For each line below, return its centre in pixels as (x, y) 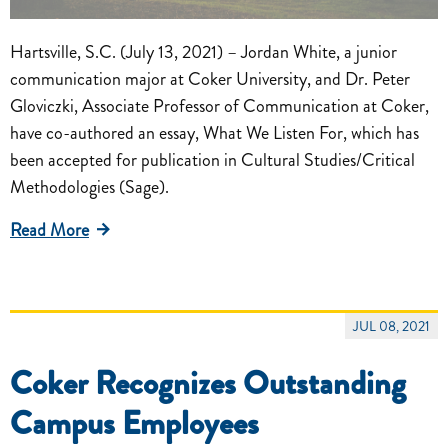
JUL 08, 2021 (391, 326)
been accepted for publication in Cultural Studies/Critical (212, 160)
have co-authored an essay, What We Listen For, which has (214, 133)
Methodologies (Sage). (89, 187)
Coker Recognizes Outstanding (208, 383)
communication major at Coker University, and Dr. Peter (210, 79)
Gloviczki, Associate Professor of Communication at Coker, (219, 106)
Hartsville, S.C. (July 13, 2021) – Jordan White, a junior (203, 52)
